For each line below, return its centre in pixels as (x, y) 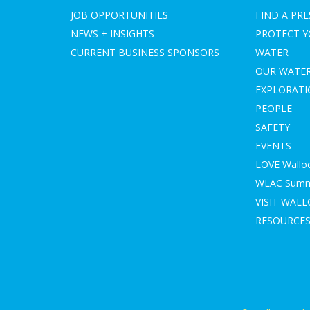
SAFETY (273, 127)
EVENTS (274, 145)
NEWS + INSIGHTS (112, 33)
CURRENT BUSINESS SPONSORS (145, 52)
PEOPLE (274, 108)
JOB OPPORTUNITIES (119, 15)
